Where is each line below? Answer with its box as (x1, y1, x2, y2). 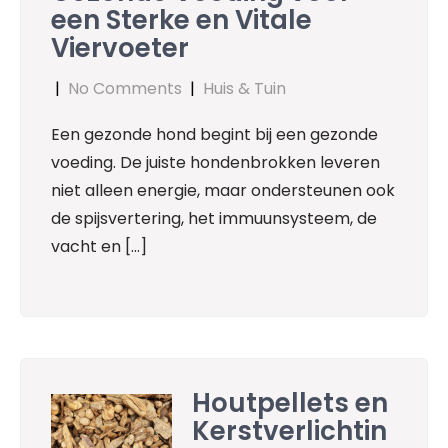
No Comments (68, 76, 182, 100)
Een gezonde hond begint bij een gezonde (51, 122, 378, 146)
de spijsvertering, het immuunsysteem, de (51, 206, 377, 230)
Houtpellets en (192, 384, 389, 421)
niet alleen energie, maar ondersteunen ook (51, 178, 395, 202)
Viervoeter (51, 29, 189, 66)
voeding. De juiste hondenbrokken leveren (51, 150, 380, 174)
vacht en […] (51, 234, 147, 258)
